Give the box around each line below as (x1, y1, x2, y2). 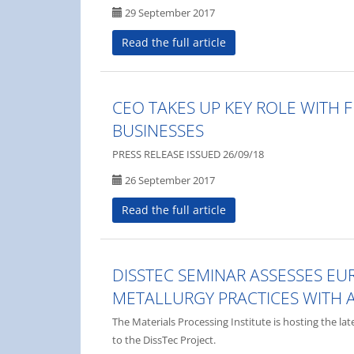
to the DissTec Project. (112, 332, 216, 347)
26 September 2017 (122, 172, 215, 187)
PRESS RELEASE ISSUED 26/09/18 (112, 146, 264, 161)
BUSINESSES (112, 119, 204, 141)
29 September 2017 (122, 6, 215, 20)
